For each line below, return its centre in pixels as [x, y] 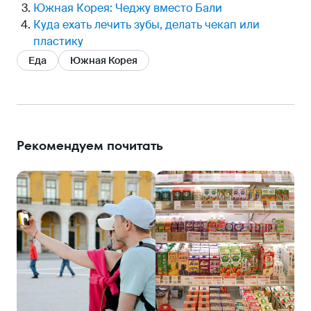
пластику [58, 41]
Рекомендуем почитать [90, 145]
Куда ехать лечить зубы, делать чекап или [146, 24]
